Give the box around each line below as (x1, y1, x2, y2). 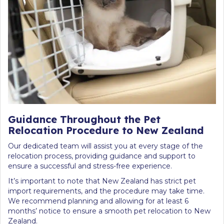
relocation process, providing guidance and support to (8, 151, 195, 160)
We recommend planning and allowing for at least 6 (8, 196, 188, 205)
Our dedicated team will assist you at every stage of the (8, 141, 203, 150)
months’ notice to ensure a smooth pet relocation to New (8, 206, 210, 215)
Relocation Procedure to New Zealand (8, 123, 204, 136)
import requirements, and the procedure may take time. (8, 186, 204, 195)
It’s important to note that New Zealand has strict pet (8, 176, 196, 185)
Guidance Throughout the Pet (8, 112, 160, 125)
